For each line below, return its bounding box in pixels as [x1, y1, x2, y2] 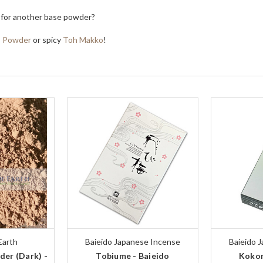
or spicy [31, 35, 63, 45]
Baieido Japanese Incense [85, 237, 180, 247]
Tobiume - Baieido [96, 251, 170, 261]
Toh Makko [63, 35, 103, 45]
